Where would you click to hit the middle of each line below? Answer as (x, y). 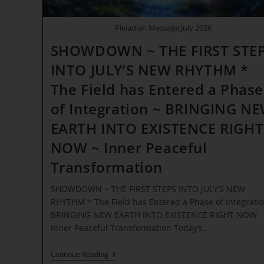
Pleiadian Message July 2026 (164, 27)
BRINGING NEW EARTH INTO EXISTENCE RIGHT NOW (154, 214)
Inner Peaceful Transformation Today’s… (130, 227)
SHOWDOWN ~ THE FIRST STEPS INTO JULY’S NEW (148, 189)
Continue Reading (79, 254)
